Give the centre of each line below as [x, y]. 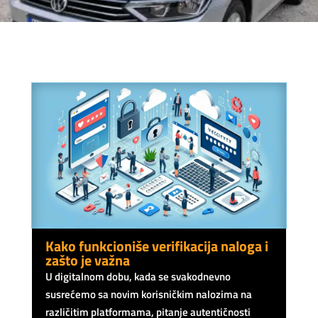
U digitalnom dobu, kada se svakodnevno [138, 276]
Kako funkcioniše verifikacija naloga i [157, 246]
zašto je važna [87, 260]
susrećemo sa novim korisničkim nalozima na [148, 294]
